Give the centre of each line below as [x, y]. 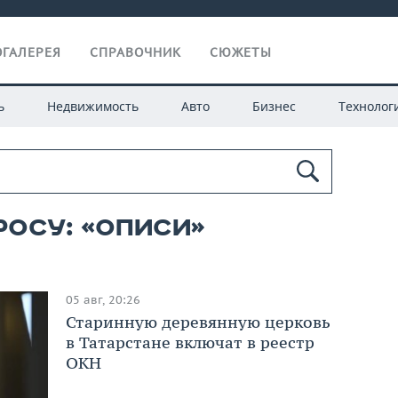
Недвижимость [92, 106]
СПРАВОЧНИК [135, 52]
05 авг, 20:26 [103, 299]
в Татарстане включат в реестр [191, 342]
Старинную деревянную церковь [199, 322]
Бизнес [274, 106]
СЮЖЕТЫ [241, 52]
